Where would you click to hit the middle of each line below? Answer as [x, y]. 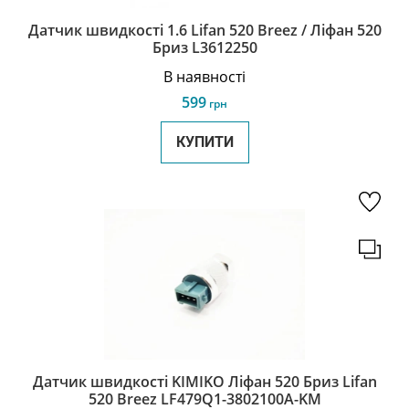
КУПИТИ [204, 142]
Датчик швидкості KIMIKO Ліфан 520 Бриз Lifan [204, 382]
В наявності [204, 77]
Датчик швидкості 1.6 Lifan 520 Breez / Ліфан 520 [204, 30]
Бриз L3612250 [204, 47]
